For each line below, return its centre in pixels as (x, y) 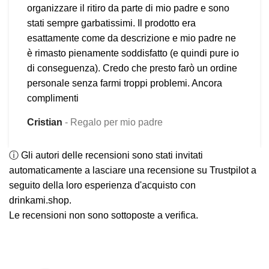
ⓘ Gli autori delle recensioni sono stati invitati (106, 155)
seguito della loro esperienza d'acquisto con (102, 185)
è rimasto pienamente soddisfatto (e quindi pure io (133, 53)
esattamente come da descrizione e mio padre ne (131, 38)
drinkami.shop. (40, 200)
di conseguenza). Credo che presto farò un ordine (132, 68)
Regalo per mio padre (116, 122)
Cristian (46, 122)
